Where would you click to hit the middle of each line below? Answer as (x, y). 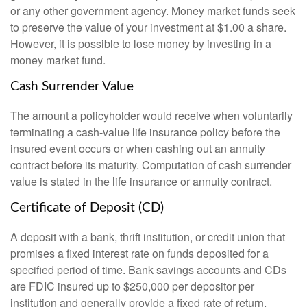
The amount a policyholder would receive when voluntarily (151, 115)
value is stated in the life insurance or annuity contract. (141, 181)
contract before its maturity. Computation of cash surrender (151, 165)
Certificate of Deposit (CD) (87, 208)
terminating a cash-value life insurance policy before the (145, 132)
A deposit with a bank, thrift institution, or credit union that (148, 236)
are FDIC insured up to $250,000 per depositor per (132, 286)
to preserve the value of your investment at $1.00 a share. (148, 27)
